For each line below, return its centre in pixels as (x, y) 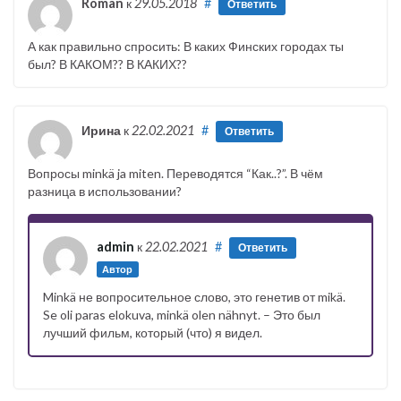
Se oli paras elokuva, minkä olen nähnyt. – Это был (182, 314)
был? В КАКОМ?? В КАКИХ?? (107, 64)
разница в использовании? (105, 191)
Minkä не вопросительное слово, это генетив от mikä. (194, 296)
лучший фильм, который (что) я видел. (153, 332)
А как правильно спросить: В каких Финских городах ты (186, 46)
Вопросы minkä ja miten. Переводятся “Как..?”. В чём (175, 173)
